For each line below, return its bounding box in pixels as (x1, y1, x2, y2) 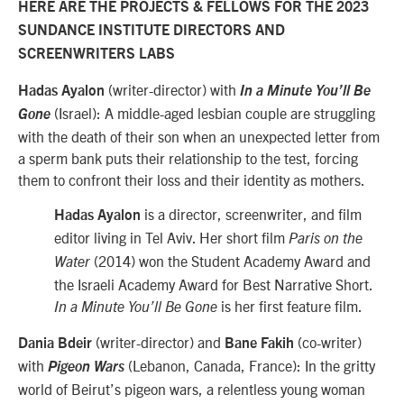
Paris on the (289, 232, 363, 247)
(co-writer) (294, 333, 362, 352)
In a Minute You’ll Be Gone (54, 300, 217, 316)
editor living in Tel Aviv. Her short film (54, 228, 289, 247)
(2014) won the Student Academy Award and (90, 252, 371, 271)
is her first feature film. (217, 297, 365, 316)
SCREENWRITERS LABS (18, 47, 175, 62)
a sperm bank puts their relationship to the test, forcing (18, 148, 358, 167)
